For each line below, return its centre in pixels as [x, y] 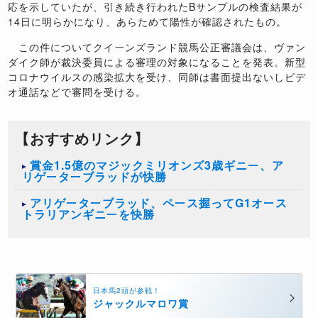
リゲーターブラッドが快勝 [95, 177]
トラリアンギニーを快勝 [89, 214]
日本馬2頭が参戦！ [126, 290]
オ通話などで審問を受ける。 [77, 92]
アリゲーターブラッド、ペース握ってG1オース [159, 203]
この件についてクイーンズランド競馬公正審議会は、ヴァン [157, 47]
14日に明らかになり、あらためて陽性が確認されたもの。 [148, 22]
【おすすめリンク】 [82, 138]
